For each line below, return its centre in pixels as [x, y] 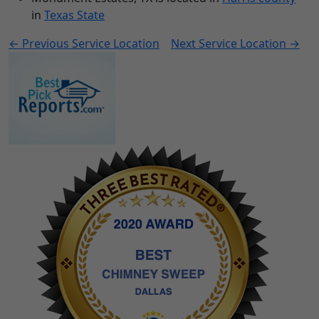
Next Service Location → [235, 44]
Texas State [74, 15]
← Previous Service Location [84, 44]
